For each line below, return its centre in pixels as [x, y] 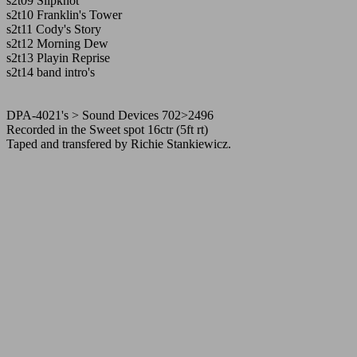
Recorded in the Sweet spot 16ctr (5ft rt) [107, 129]
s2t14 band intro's [51, 72]
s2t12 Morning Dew [57, 43]
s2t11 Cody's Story [54, 29]
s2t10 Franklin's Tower [64, 15]
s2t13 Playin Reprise [58, 58]
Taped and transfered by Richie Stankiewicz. [119, 144]
